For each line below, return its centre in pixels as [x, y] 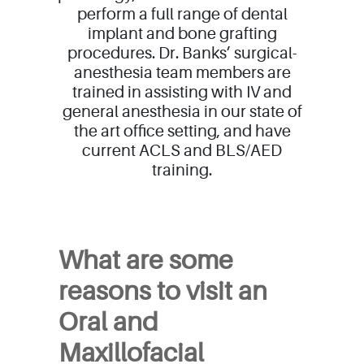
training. [182, 170]
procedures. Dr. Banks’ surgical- [182, 53]
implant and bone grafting [182, 34]
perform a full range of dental [182, 14]
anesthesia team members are [182, 73]
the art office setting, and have [182, 131]
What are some [146, 260]
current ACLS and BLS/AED [182, 151]
